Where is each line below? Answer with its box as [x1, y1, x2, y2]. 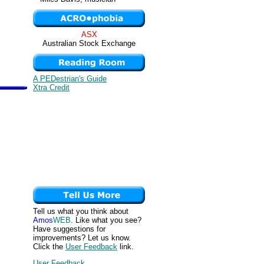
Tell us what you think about [33, 207, 128, 216]
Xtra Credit [33, 83, 70, 92]
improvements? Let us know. [33, 233, 131, 242]
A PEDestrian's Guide [33, 74, 107, 83]
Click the [33, 242, 65, 251]
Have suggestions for [33, 225, 105, 233]
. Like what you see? [71, 216, 141, 225]
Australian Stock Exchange [42, 39, 136, 48]
